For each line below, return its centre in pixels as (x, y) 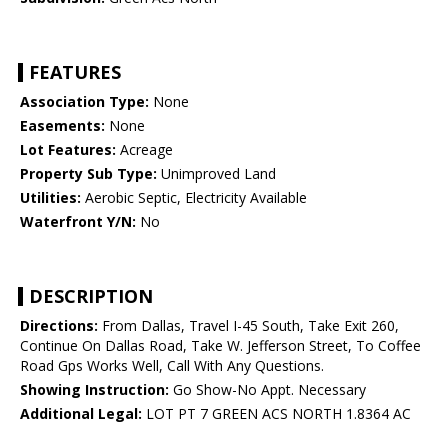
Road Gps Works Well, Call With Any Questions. (172, 366)
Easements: (62, 126)
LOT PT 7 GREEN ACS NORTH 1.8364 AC (276, 414)
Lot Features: (68, 150)
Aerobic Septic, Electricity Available (194, 198)
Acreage (144, 150)
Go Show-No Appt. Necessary (267, 390)
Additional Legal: (81, 414)
